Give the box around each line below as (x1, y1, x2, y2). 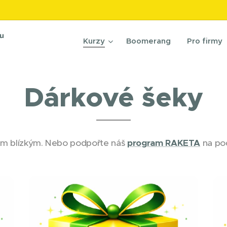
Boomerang (126, 36, 171, 46)
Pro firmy (187, 36, 222, 46)
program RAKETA (127, 137, 201, 148)
